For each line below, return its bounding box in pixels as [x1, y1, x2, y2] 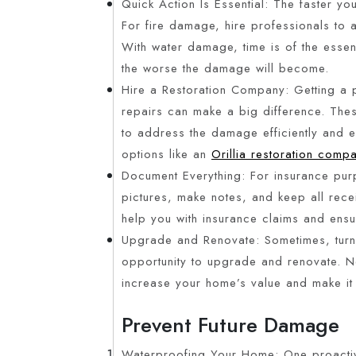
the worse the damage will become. [122, 59, 329, 77]
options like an [122, 145, 211, 163]
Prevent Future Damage [122, 309, 339, 340]
